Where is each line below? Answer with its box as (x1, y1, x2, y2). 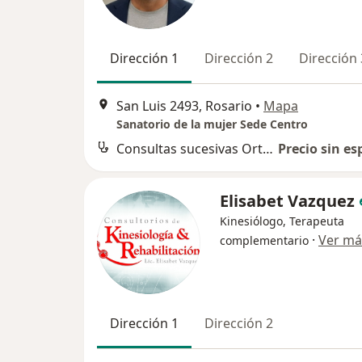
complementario (220, 233, 309, 249)
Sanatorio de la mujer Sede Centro (116, 116, 308, 133)
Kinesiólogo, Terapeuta (220, 213, 344, 229)
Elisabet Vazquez (220, 190, 355, 213)
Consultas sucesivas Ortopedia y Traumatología (263, 140, 273, 158)
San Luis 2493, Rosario (116, 97, 252, 116)
